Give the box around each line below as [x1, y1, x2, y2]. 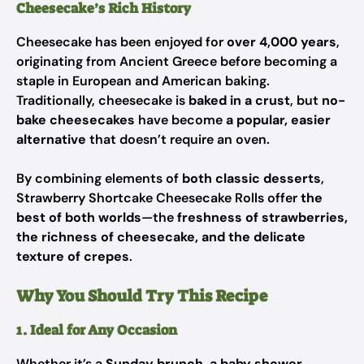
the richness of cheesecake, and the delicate [16, 228, 305, 245]
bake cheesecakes [16, 111, 135, 128]
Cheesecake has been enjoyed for [16, 33, 227, 50]
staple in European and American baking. [16, 72, 270, 89]
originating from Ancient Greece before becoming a [16, 53, 337, 70]
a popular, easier [226, 111, 331, 128]
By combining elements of [16, 170, 182, 187]
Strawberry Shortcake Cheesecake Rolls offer [16, 189, 301, 206]
